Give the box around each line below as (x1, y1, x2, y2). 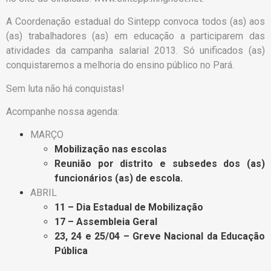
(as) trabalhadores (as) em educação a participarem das (6, 30, 265, 42)
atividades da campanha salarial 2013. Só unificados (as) (6, 45, 265, 57)
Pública (54, 245, 88, 257)
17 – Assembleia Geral (54, 216, 157, 228)
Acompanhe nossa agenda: (6, 106, 119, 118)
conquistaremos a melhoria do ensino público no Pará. (6, 59, 234, 71)
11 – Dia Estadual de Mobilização (54, 201, 203, 214)
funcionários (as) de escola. (54, 172, 183, 184)
